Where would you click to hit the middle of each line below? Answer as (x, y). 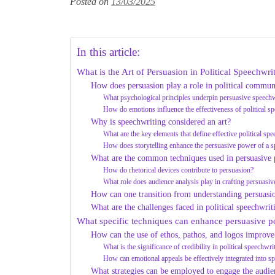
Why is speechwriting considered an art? (161, 122)
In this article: (108, 52)
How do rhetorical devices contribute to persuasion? (179, 170)
